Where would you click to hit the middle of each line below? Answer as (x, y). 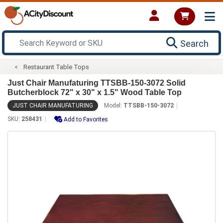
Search (194, 43)
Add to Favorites (86, 119)
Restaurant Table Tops (56, 67)
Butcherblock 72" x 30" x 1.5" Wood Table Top (95, 92)
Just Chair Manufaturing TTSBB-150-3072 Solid (97, 83)
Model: (114, 105)
